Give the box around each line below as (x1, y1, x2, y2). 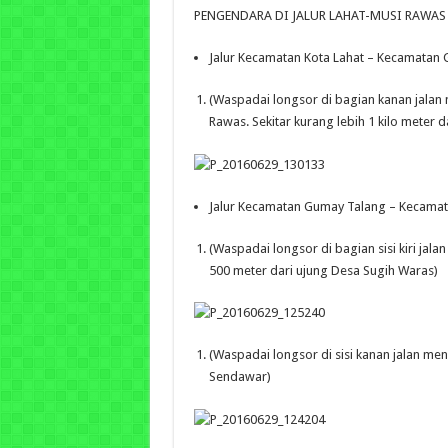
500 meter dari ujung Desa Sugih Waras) (208, 262, 438, 278)
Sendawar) (208, 369, 271, 385)
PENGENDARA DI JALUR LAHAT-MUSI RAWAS (193, 8, 446, 23)
